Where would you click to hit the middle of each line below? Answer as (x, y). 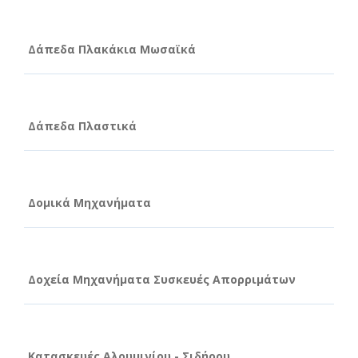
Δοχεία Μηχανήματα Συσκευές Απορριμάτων (162, 279)
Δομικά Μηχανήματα (89, 202)
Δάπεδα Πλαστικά (82, 125)
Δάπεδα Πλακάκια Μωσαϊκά (112, 49)
